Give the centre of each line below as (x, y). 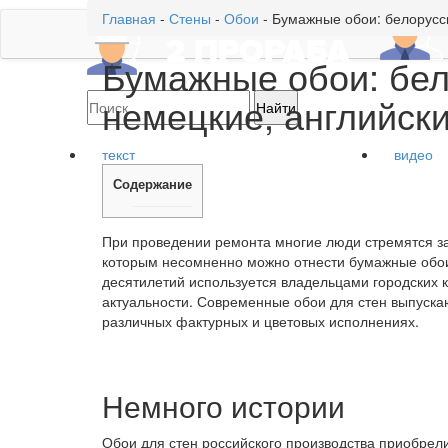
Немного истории (223, 406)
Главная (129, 18)
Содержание (152, 183)
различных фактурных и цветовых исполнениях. (260, 321)
